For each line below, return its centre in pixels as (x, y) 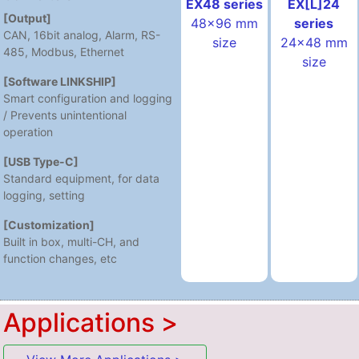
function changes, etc (61, 259)
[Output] (28, 18)
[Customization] (49, 225)
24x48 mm (314, 42)
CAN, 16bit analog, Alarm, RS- (82, 35)
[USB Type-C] (41, 162)
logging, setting (44, 196)
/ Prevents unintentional (65, 115)
